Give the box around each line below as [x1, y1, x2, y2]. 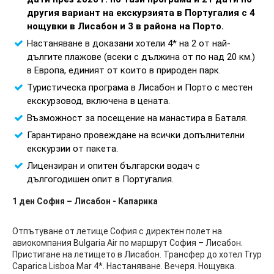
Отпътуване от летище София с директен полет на [12, 226, 222, 237]
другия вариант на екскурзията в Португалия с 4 [27, 7, 255, 19]
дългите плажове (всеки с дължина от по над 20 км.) [27, 51, 255, 63]
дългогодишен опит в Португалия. [27, 174, 174, 185]
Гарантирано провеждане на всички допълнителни [27, 130, 245, 141]
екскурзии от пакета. [27, 143, 118, 155]
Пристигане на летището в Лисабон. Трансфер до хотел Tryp [12, 250, 262, 260]
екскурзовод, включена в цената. [27, 95, 170, 107]
